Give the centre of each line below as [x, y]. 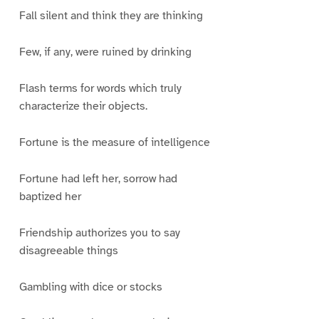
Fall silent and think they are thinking [111, 16]
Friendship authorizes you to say [99, 232]
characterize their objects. [83, 106]
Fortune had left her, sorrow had [98, 178]
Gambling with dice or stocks [90, 287]
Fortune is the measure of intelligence [114, 142]
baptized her [50, 196]
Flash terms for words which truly [100, 89]
